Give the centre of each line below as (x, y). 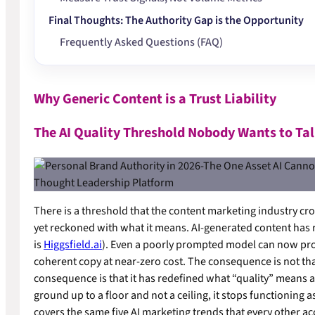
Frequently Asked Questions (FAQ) (141, 43)
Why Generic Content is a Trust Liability (155, 99)
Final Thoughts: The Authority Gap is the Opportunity (176, 21)
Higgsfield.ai (73, 244)
